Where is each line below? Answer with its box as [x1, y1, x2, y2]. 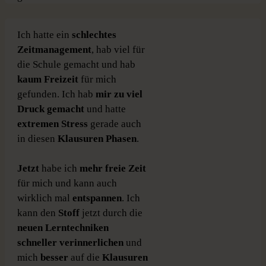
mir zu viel [96, 88, 142, 100]
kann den [17, 207, 58, 219]
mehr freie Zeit [80, 163, 146, 175]
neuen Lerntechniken [17, 222, 109, 234]
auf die [71, 252, 102, 264]
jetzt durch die [82, 207, 142, 219]
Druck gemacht [17, 103, 84, 115]
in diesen [17, 133, 58, 145]
